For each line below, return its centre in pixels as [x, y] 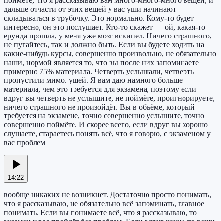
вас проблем [25, 143]
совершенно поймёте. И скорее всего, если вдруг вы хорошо [106, 125]
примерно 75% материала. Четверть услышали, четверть [99, 72]
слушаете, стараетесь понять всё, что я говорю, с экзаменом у [107, 134]
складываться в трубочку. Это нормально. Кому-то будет [99, 18]
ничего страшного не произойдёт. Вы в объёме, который [99, 107]
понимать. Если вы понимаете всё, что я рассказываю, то [100, 213]
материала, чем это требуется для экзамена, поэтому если [100, 89]
